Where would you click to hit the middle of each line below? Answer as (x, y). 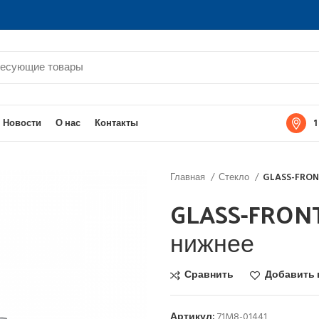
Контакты (116, 123)
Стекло (235, 178)
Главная (189, 178)
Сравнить (209, 275)
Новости (22, 123)
